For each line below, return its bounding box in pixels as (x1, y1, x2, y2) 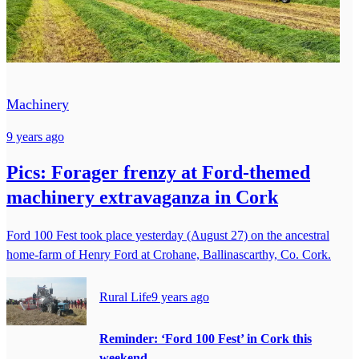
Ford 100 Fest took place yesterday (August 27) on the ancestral (6, 228, 329, 242)
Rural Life (99, 289, 151, 304)
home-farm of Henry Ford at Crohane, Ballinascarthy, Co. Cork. (6, 247, 331, 261)
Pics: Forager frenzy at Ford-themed (6, 161, 310, 183)
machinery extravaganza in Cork (6, 186, 278, 208)
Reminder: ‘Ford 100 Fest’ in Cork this (99, 332, 312, 346)
